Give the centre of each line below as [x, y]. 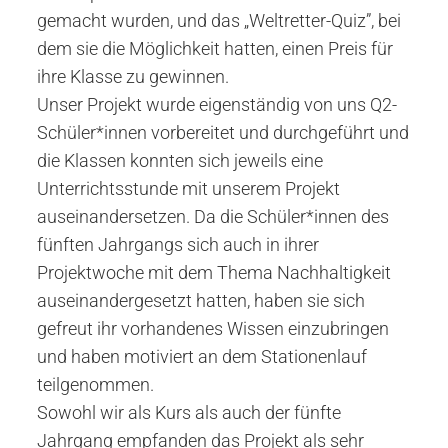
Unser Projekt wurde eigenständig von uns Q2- [216, 104]
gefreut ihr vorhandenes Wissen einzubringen [212, 328]
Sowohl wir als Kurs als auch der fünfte [188, 412]
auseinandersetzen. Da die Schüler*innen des [212, 216]
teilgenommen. [95, 384]
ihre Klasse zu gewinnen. [132, 76]
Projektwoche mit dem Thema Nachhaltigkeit [213, 272]
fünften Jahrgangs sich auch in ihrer [177, 244]
